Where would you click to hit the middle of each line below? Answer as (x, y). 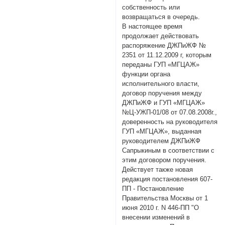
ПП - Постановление (153, 188)
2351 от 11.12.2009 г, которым (167, 55)
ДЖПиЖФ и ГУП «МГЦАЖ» (164, 102)
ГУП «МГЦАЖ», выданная (162, 131)
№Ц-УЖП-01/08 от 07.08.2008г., (170, 112)
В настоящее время (152, 26)
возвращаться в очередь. (161, 17)
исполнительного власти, (161, 83)
